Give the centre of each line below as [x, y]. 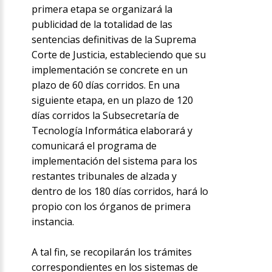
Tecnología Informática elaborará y [112, 130]
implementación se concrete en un [110, 70]
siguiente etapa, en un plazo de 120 [113, 100]
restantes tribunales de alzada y [104, 176]
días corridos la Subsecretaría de [106, 115]
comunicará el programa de [94, 145]
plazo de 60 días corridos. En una [106, 85]
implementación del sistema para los [115, 161]
